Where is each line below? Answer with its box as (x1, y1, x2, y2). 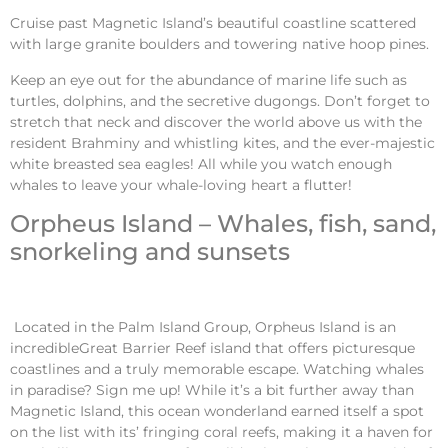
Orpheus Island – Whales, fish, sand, (10, 208, 436, 238)
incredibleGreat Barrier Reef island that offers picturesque (10, 338, 415, 357)
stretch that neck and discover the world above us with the (10, 112, 422, 131)
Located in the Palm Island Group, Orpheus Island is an (10, 317, 396, 336)
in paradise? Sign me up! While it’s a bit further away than (10, 380, 414, 399)
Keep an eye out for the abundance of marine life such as (10, 70, 407, 89)
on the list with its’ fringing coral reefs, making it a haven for (10, 422, 433, 441)
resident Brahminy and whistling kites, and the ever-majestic (10, 133, 435, 152)
